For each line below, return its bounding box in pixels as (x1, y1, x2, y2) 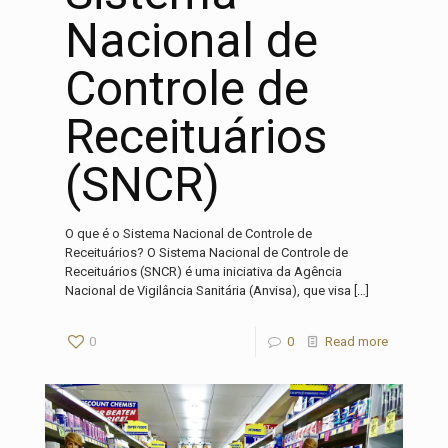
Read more (325, 334, 388, 349)
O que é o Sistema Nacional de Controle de (65, 226, 312, 241)
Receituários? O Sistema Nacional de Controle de (65, 245, 348, 260)
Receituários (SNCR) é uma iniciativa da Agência (65, 264, 342, 279)
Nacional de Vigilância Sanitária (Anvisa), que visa (65, 283, 351, 298)
